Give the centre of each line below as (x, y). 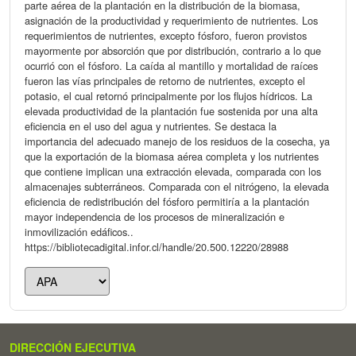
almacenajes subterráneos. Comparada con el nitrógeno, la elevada (177, 186)
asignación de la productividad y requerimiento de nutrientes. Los (171, 20)
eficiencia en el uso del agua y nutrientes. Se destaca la (151, 126)
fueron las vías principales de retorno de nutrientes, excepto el (165, 80)
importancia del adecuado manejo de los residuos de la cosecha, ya (177, 141)
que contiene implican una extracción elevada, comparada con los (173, 171)
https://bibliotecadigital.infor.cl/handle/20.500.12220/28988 (157, 246)
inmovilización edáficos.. (79, 231)
